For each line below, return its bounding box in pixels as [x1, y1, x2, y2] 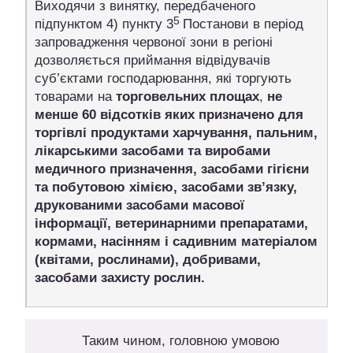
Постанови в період [183, 16, 303, 32]
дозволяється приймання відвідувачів [35, 52, 270, 68]
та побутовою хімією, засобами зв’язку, [35, 179, 297, 195]
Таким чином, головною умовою [81, 333, 280, 348]
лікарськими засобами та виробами [35, 143, 270, 158]
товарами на [35, 88, 116, 104]
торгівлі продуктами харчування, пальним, [35, 124, 318, 140]
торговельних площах [116, 88, 259, 104]
